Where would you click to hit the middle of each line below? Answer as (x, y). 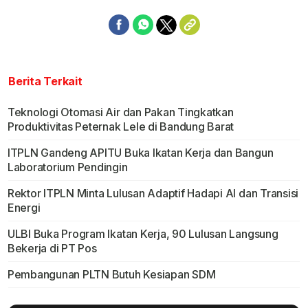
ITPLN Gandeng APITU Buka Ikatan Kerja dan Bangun (140, 153)
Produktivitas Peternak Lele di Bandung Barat (121, 127)
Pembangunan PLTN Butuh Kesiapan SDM (111, 275)
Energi (24, 208)
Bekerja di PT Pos (52, 249)
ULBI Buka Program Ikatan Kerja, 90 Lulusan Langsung (143, 234)
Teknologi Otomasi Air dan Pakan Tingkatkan (120, 112)
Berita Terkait (45, 81)
